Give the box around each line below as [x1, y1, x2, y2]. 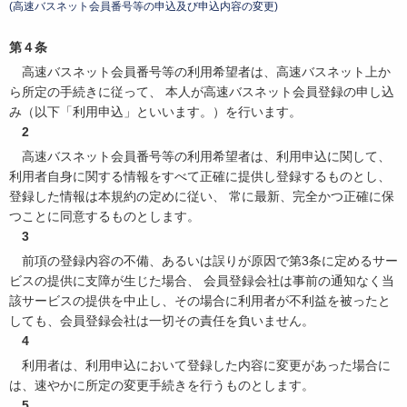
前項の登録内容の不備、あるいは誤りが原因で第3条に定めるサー [22, 253, 398, 268]
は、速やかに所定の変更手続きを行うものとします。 [9, 377, 314, 392]
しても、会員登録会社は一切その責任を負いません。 [9, 313, 314, 328]
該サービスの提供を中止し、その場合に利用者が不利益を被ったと [9, 293, 391, 308]
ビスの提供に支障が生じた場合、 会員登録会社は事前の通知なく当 [9, 273, 394, 288]
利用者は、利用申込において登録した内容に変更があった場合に [22, 357, 391, 372]
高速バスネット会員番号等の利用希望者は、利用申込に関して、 [22, 148, 391, 164]
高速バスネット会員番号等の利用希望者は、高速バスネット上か [22, 65, 391, 80]
